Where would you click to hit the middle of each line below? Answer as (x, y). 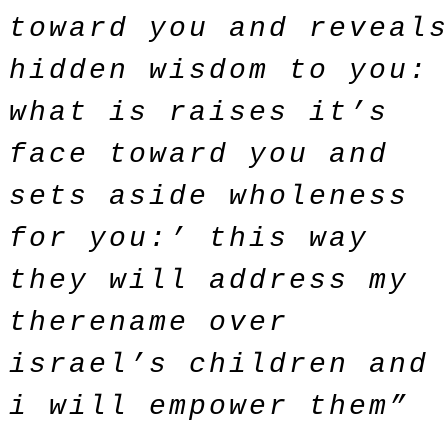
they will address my (209, 280)
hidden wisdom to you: (219, 70)
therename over (149, 322)
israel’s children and (219, 364)
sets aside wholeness (209, 196)
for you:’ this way (189, 238)
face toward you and (199, 154)
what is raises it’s (199, 112)
